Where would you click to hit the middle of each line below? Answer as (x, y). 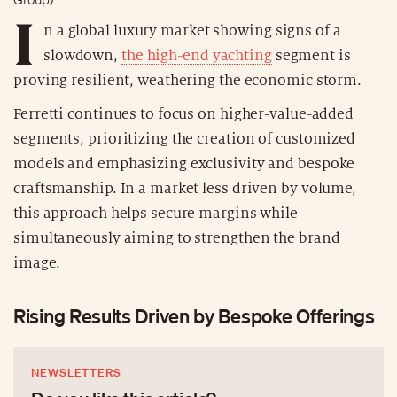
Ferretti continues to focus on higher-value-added (184, 114)
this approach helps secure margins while (156, 213)
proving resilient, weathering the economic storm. (188, 80)
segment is (311, 55)
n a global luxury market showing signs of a (192, 31)
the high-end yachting (196, 55)
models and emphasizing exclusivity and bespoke (184, 163)
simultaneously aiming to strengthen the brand (177, 238)
